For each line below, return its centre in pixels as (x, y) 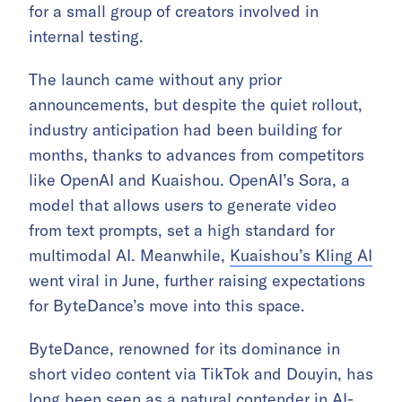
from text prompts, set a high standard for (182, 230)
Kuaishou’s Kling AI (301, 255)
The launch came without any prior (155, 79)
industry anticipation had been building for (185, 129)
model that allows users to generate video (183, 205)
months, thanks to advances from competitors (197, 154)
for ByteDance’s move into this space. (167, 305)
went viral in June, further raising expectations (197, 280)
